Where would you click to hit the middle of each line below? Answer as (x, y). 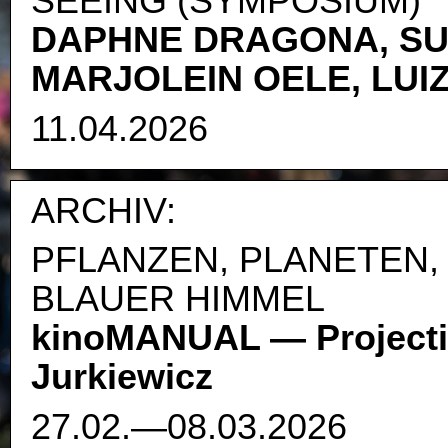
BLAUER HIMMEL (178, 299)
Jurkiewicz (122, 377)
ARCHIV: (103, 210)
